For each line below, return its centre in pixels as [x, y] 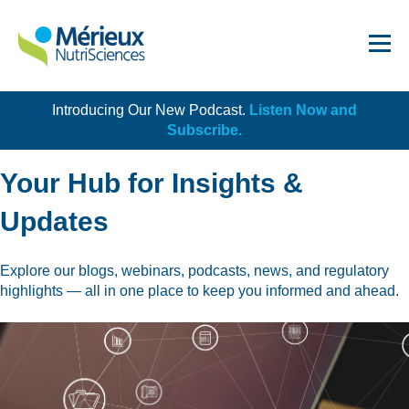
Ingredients [91, 365]
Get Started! [306, 120]
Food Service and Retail [131, 330]
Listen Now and [303, 110]
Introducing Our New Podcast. [151, 110]
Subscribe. [204, 130]
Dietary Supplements [123, 294]
